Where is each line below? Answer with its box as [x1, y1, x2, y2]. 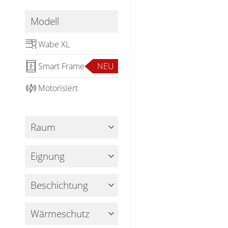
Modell [31, 15, 60, 28]
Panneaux [26, 49, 73, 64]
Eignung [31, 150, 65, 163]
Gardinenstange [26, 6, 101, 20]
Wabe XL [38, 38, 70, 50]
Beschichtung [31, 178, 89, 192]
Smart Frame [38, 61, 84, 72]
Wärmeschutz [31, 207, 90, 221]
